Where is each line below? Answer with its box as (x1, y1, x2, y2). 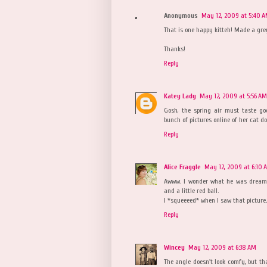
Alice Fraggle (164, 162, 201, 171)
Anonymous (164, 11, 198, 20)
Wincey (164, 243, 185, 252)
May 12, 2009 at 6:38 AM (188, 243, 256, 252)
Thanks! (164, 44, 185, 53)
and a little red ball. (164, 186, 219, 195)
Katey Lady (164, 91, 196, 100)
